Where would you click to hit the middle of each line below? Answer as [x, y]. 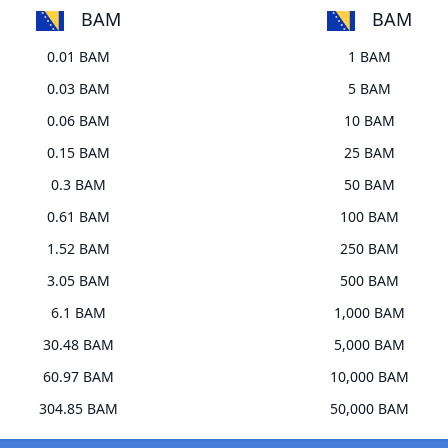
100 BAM [369, 217]
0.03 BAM [78, 89]
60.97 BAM [78, 377]
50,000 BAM [369, 409]
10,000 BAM [369, 377]
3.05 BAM [78, 281]
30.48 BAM [78, 345]
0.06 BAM [78, 121]
